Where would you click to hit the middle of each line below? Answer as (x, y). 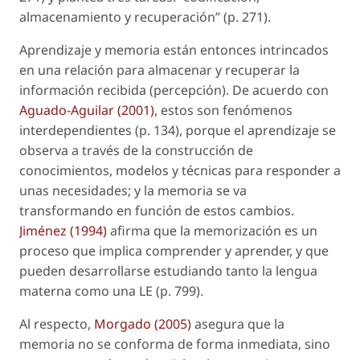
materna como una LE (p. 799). (111, 290)
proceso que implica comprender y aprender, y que (174, 250)
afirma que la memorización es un (212, 230)
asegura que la (238, 323)
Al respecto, (57, 323)
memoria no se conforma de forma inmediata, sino (175, 344)
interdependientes (76, 130)
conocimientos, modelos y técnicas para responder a (180, 170)
